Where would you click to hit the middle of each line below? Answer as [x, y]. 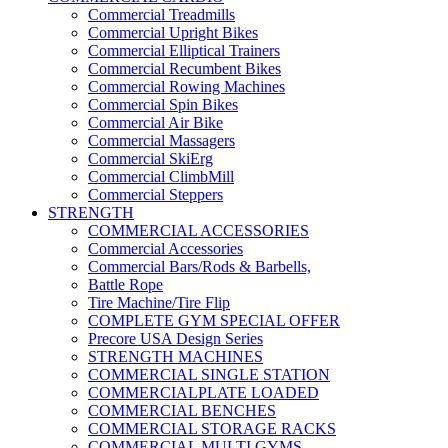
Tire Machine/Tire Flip [159, 303]
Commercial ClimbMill [161, 177]
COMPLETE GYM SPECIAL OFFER [214, 321]
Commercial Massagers [161, 141]
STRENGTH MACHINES [175, 357]
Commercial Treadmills [161, 15]
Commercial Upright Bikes [173, 33]
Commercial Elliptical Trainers [184, 51]
